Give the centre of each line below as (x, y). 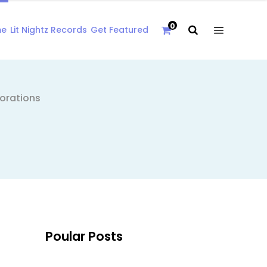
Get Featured (119, 30)
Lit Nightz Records (49, 30)
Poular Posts (84, 236)
